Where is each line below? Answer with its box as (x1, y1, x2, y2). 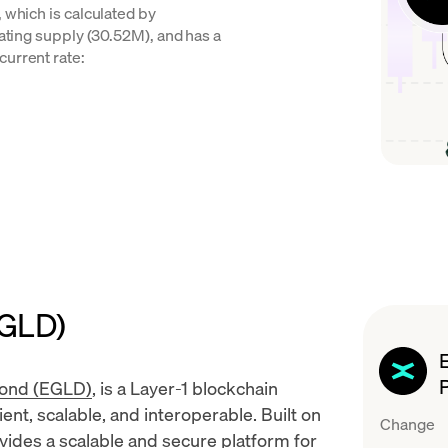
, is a (92, 376, 130, 399)
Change (380, 413, 435, 434)
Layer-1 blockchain (130, 376, 278, 399)
